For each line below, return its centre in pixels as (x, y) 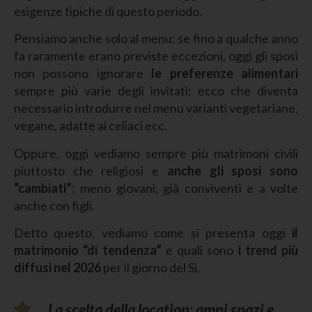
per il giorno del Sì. (151, 268)
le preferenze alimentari (225, 73)
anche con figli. (54, 205)
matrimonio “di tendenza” (88, 250)
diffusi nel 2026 (57, 268)
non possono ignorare (83, 73)
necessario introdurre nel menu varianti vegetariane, (156, 108)
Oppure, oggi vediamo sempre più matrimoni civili (156, 153)
